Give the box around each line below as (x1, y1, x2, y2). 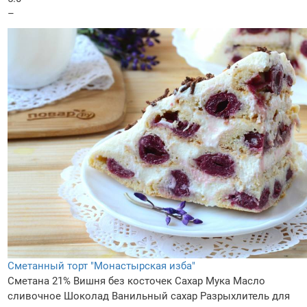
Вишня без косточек (73, 274, 172, 287)
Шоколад (64, 289, 109, 302)
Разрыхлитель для (200, 289, 290, 302)
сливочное (8, 289, 61, 302)
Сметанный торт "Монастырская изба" (8, 259, 195, 272)
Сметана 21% (8, 274, 71, 287)
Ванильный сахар (112, 289, 197, 302)
